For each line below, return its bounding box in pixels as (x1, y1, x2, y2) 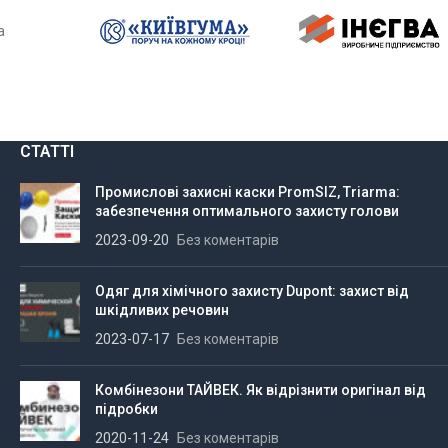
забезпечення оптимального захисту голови (95, 203, 399, 220)
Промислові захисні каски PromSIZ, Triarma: (95, 184, 400, 201)
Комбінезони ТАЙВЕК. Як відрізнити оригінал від (95, 382, 426, 399)
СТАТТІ (20, 142, 74, 162)
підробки (95, 401, 158, 418)
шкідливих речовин (95, 302, 229, 319)
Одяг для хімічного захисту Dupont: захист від (95, 283, 409, 300)
